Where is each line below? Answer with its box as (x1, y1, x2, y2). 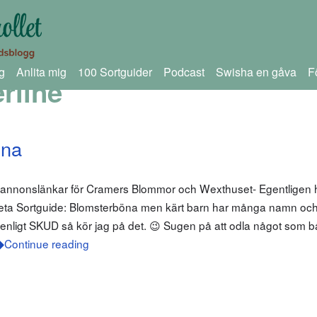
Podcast (163, 64, 204, 80)
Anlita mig (16, 64, 67, 80)
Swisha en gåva (215, 64, 296, 80)
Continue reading (4, 236, 89, 252)
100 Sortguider (77, 64, 152, 80)
